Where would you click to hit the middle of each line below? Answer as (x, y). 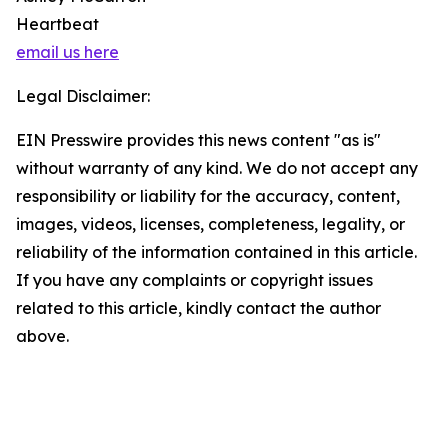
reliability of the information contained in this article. (216, 252)
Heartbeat (57, 24)
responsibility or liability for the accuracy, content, (208, 196)
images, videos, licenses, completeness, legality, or (210, 224)
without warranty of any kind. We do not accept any (217, 168)
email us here (67, 52)
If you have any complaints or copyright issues (194, 280)
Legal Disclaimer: (83, 96)
